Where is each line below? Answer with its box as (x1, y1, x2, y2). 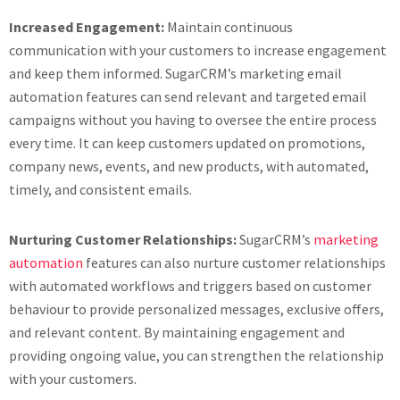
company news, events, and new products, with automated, (9, 157, 369, 175)
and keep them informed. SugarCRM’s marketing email (9, 64, 342, 82)
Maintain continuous (167, 18, 293, 36)
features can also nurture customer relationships (83, 254, 386, 271)
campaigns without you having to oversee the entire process (9, 111, 377, 129)
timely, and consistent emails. (9, 180, 192, 198)
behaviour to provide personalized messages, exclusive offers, (9, 300, 384, 318)
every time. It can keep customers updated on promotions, (9, 134, 365, 152)
